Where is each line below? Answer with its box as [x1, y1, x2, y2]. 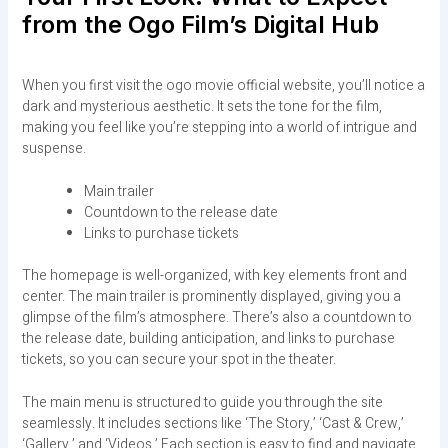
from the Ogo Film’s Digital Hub [21, 9, 379, 39]
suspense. [21, 137, 86, 159]
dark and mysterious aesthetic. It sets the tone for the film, [21, 95, 382, 117]
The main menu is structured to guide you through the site [21, 392, 383, 414]
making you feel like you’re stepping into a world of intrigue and [21, 116, 417, 138]
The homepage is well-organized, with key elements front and [21, 265, 407, 287]
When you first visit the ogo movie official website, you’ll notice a [21, 74, 425, 96]
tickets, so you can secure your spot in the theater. [21, 349, 336, 371]
